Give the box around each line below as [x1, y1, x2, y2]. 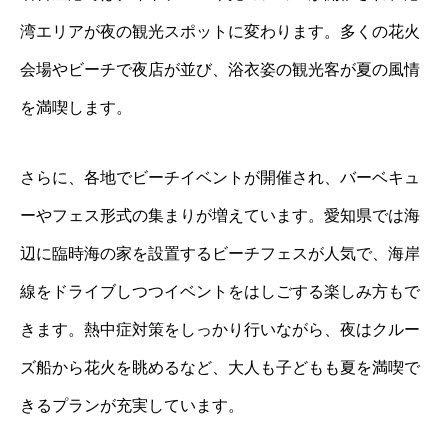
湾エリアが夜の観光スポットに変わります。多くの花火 [20, 23, 420, 41]
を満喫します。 [20, 99, 132, 117]
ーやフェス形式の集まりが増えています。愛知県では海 [20, 207, 420, 225]
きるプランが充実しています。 [20, 397, 244, 415]
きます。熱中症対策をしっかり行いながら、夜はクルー [20, 321, 420, 339]
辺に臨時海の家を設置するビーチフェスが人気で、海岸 [20, 245, 420, 263]
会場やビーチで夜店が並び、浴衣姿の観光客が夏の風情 [20, 61, 420, 79]
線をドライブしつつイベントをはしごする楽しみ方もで [20, 283, 420, 301]
